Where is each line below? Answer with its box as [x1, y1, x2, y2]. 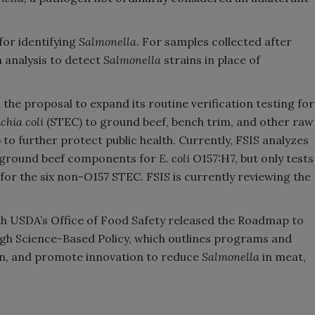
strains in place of [164, 53, 260, 67]
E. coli [159, 151, 193, 165]
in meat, [262, 250, 306, 264]
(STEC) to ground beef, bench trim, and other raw [44, 115, 314, 129]
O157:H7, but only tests [193, 151, 314, 165]
